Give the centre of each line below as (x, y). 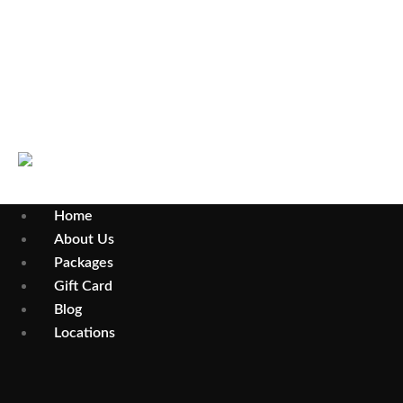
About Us (84, 239)
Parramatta (107, 70)
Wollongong (111, 29)
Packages (84, 262)
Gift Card (83, 286)
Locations (85, 332)
